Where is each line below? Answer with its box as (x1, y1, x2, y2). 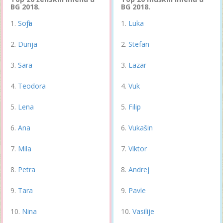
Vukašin (128, 122, 153, 132)
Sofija (18, 18, 32, 28)
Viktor (128, 143, 147, 153)
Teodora (18, 81, 46, 91)
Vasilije (132, 206, 154, 216)
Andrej (128, 164, 149, 174)
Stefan (128, 39, 149, 49)
